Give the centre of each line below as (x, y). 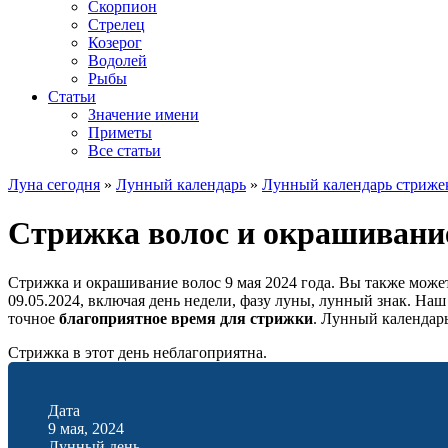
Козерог (115, 42)
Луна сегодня (54, 184)
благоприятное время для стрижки (186, 318)
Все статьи (124, 150)
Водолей (117, 60)
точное (33, 318)
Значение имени (143, 114)
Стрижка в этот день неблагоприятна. (137, 352)
